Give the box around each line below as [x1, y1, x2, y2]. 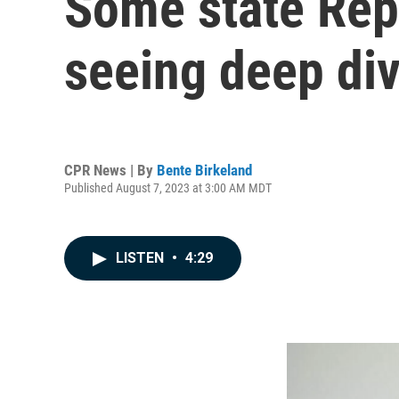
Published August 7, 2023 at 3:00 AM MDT [64, 180, 272, 195]
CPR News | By [64, 160, 157, 179]
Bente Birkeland [157, 160, 252, 179]
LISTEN [116, 249, 167, 266]
